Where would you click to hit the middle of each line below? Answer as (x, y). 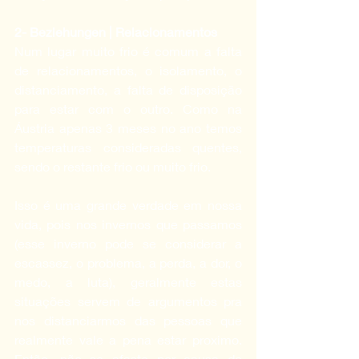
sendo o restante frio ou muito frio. (113, 166)
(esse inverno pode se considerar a (128, 243)
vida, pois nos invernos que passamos (128, 224)
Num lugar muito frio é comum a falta (128, 50)
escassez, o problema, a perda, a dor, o (128, 262)
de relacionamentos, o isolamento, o (128, 70)
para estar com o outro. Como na (128, 108)
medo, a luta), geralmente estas (128, 281)
